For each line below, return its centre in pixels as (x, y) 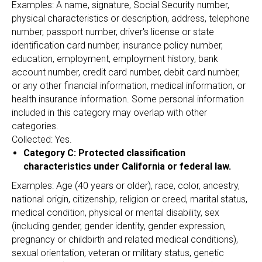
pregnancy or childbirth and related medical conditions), (125, 239)
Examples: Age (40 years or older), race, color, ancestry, (126, 186)
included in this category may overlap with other (109, 113)
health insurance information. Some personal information (128, 99)
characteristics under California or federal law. (127, 166)
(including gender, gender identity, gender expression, (119, 226)
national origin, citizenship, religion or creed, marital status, (130, 199)
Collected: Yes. (42, 139)
